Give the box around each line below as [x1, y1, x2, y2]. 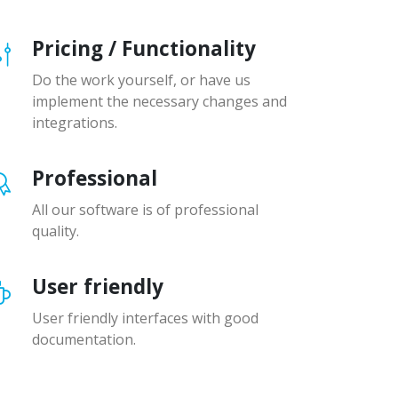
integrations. [32, 112, 117, 132]
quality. [32, 220, 79, 241]
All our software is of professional [32, 199, 259, 219]
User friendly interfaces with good [32, 307, 259, 328]
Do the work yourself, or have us [32, 69, 251, 90]
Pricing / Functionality [32, 34, 256, 62]
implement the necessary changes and [32, 91, 287, 111]
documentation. [32, 329, 136, 349]
